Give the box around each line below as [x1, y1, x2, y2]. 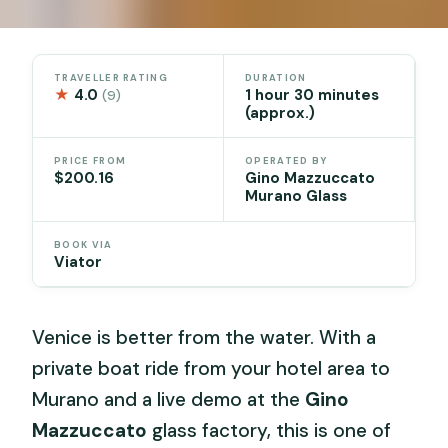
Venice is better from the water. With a [32, 324, 377, 350]
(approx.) [245, 102, 315, 123]
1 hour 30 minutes [245, 84, 379, 105]
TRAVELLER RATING [54, 71, 168, 84]
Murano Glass [245, 186, 347, 207]
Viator [54, 251, 103, 272]
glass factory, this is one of [147, 417, 392, 443]
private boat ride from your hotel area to [32, 355, 391, 381]
